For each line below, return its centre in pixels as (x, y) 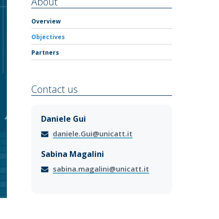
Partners (45, 53)
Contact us (55, 89)
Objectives (48, 37)
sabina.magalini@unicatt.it (101, 168)
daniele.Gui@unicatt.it (93, 133)
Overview (46, 21)
